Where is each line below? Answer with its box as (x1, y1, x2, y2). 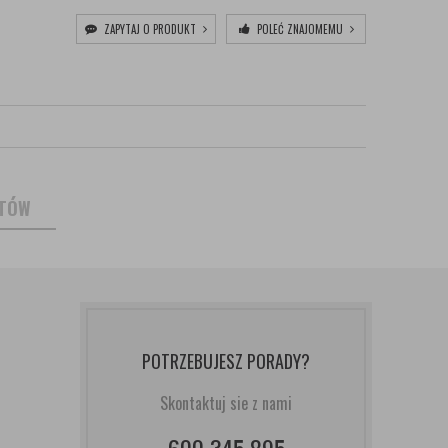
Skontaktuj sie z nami (160, 391, 292, 415)
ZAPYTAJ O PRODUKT (101, 21, 199, 37)
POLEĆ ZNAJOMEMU (253, 21, 346, 37)
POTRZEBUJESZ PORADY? (142, 348, 310, 374)
